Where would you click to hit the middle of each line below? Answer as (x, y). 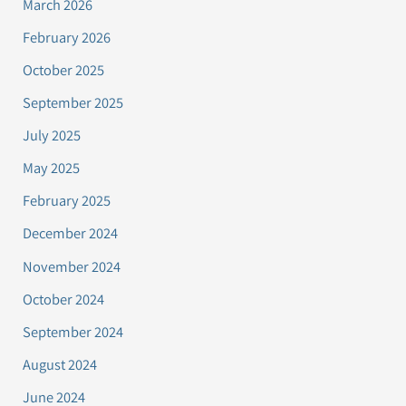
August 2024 (60, 364)
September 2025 (73, 103)
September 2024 (73, 331)
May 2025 (52, 168)
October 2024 (64, 299)
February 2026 (67, 37)
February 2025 (67, 201)
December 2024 (71, 233)
